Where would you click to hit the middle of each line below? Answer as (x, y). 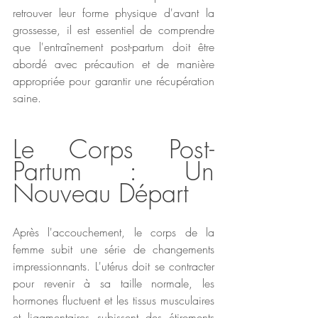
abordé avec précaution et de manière (114, 64)
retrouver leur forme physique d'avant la (114, 12)
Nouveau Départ (101, 193)
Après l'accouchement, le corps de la (114, 232)
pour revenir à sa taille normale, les (114, 283)
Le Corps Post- (114, 149)
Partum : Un (114, 171)
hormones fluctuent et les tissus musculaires (114, 300)
